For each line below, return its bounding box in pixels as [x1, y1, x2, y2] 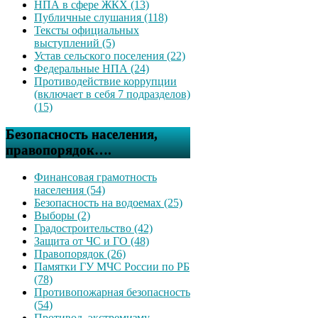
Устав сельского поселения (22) [34, 50, 185, 62]
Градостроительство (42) [34, 222, 153, 235]
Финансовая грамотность [34, 171, 157, 184]
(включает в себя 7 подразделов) [34, 88, 190, 100]
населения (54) [34, 184, 105, 197]
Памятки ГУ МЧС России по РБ [34, 261, 190, 273]
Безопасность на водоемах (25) [34, 197, 182, 209]
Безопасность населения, [6, 126, 158, 142]
